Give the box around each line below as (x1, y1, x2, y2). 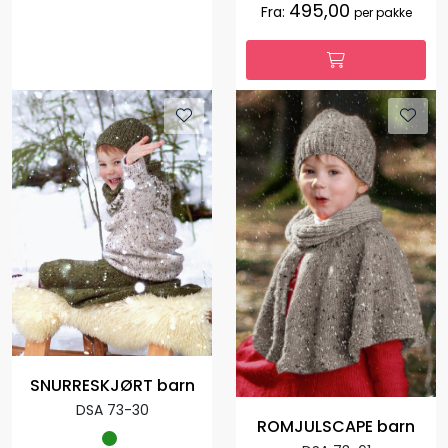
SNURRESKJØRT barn (29, 374, 195, 398)
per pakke (353, 3, 412, 21)
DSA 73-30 (75, 400, 149, 421)
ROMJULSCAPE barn (257, 415, 415, 439)
